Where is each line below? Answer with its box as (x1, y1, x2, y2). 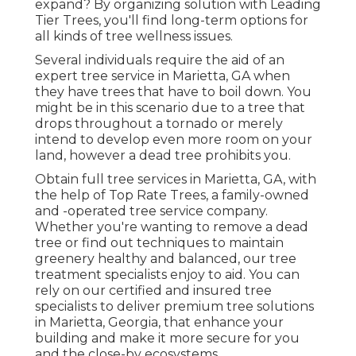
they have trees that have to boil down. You (35, 83, 311, 99)
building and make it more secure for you (35, 330, 300, 346)
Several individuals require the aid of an (35, 52, 284, 68)
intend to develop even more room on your (35, 131, 312, 147)
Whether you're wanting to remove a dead (35, 219, 308, 234)
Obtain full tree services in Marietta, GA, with (35, 171, 316, 187)
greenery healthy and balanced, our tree (35, 250, 296, 266)
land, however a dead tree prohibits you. (35, 147, 291, 163)
